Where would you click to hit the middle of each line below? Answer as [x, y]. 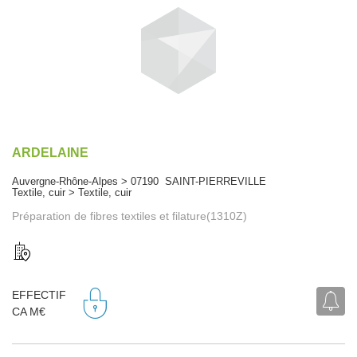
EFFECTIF [39, 295]
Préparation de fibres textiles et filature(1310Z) [129, 216]
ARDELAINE [50, 152]
